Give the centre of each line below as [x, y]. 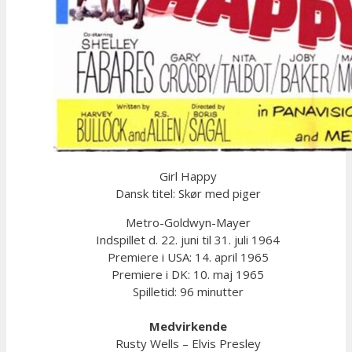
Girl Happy [188, 176]
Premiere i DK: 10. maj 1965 [188, 274]
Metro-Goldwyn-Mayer [188, 222]
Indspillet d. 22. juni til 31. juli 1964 [188, 239]
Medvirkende [188, 326]
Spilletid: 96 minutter [188, 291]
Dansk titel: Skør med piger [188, 193]
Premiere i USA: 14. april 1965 [188, 257]
